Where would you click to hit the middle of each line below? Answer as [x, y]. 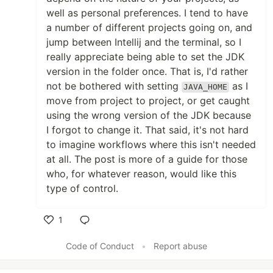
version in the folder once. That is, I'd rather [147, 72]
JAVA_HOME [206, 87]
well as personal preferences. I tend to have [147, 13]
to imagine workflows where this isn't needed [151, 145]
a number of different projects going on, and [149, 28]
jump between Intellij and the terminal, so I [144, 42]
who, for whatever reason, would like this [141, 174]
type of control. [82, 189]
